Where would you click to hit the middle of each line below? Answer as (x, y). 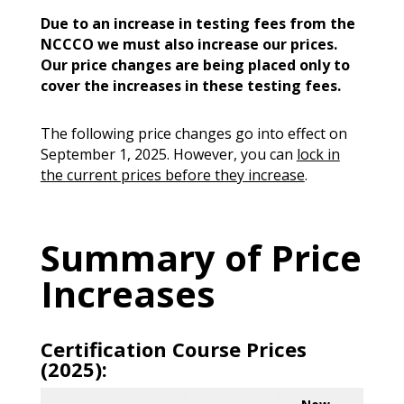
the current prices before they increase (172, 174)
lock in (318, 154)
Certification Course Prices (173, 349)
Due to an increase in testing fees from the (197, 23)
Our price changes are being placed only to (195, 64)
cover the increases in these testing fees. (190, 85)
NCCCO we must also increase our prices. (188, 44)
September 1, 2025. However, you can (168, 154)
